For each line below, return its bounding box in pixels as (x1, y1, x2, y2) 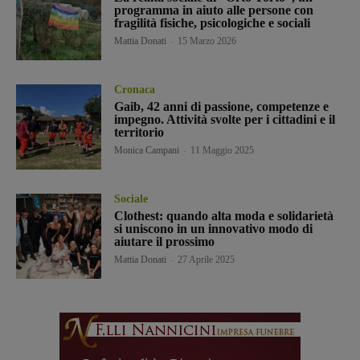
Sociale (114, 193, 149, 206)
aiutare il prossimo (114, 235, 215, 249)
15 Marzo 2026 (178, 35, 237, 47)
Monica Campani (114, 144, 180, 156)
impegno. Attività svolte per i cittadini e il (114, 112, 336, 126)
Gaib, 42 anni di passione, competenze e (114, 99, 329, 113)
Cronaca (114, 83, 156, 96)
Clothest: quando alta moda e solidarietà (114, 209, 334, 223)
